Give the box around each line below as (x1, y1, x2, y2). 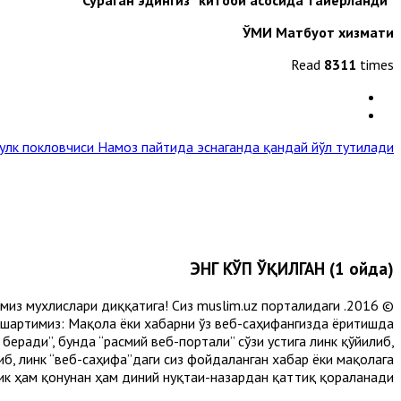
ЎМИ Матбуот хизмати (243, 22, 394, 41)
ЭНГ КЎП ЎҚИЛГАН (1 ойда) (191, 258, 394, 280)
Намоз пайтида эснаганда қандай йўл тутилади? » (98, 137, 394, 156)
